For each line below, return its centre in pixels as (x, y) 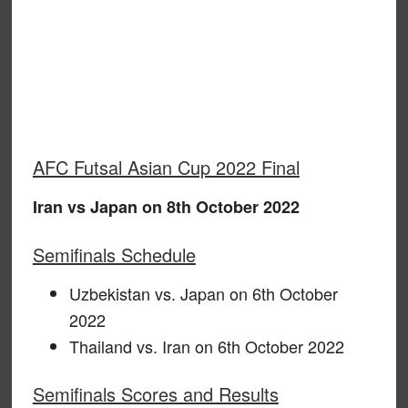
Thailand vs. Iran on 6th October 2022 (206, 346)
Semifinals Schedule (114, 255)
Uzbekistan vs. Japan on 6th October (203, 293)
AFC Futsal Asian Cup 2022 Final (166, 167)
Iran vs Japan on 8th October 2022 (166, 207)
